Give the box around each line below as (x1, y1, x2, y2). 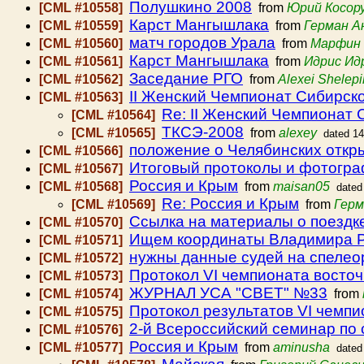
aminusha (273, 340, 330, 354)
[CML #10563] (39, 90, 126, 104)
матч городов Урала (129, 34, 275, 51)
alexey (279, 126, 317, 140)
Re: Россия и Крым (162, 195, 299, 212)
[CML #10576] (39, 323, 126, 336)
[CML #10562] (39, 72, 126, 86)
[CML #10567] (39, 162, 126, 175)
